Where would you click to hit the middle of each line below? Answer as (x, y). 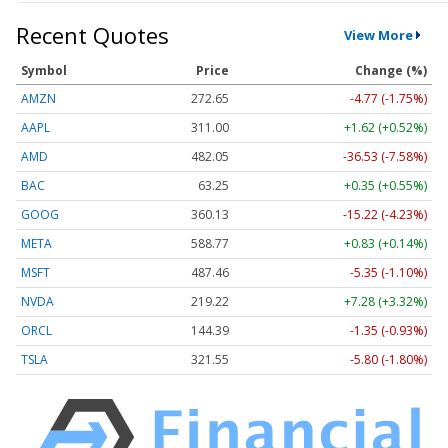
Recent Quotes (92, 34)
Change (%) (391, 70)
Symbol (44, 70)
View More (378, 35)
